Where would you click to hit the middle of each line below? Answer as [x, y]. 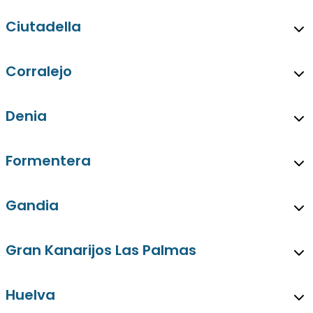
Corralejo [39, 72]
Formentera [48, 161]
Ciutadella [43, 27]
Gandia [32, 206]
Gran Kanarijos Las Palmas [101, 250]
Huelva [30, 295]
